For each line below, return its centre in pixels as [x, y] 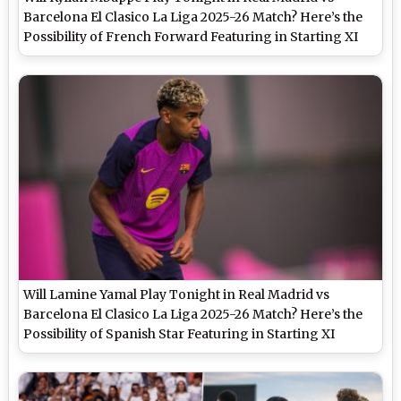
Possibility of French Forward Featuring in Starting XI [191, 37]
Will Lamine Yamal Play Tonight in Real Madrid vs [177, 294]
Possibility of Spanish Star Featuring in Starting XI [179, 333]
